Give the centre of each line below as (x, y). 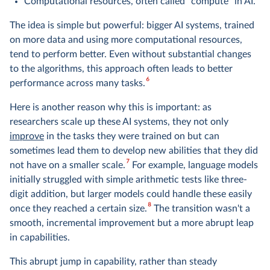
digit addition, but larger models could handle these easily (131, 194)
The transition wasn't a (200, 209)
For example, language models (193, 165)
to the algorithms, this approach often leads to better (121, 69)
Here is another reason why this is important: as (111, 107)
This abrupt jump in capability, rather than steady (113, 262)
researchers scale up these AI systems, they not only (119, 122)
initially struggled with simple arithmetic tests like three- (128, 180)
